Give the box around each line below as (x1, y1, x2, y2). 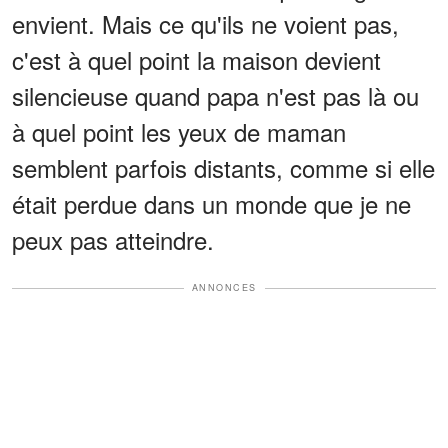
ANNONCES (191, 281, 257, 295)
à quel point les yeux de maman (12, 114, 346, 150)
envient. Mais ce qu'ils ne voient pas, (12, 6, 399, 42)
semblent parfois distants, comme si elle (12, 150, 435, 186)
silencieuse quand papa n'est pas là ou (12, 78, 419, 114)
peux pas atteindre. (12, 222, 214, 258)
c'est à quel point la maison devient (12, 42, 381, 78)
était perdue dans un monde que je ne (12, 186, 411, 222)
